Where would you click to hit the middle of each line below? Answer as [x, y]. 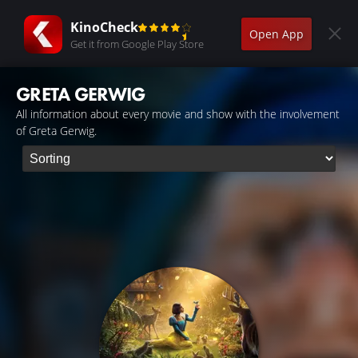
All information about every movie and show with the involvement [178, 114]
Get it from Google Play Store [137, 44]
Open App [276, 34]
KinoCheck [104, 27]
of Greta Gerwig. [56, 131]
